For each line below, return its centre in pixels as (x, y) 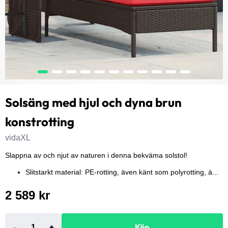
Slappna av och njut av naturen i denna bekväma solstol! (96, 155)
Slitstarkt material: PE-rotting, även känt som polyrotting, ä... (122, 172)
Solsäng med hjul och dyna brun (93, 102)
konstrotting (40, 122)
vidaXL (18, 138)
